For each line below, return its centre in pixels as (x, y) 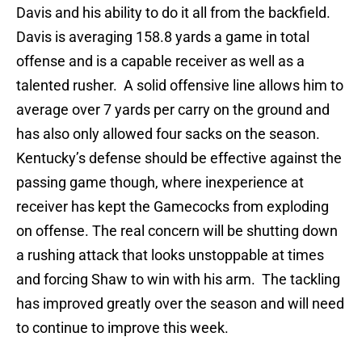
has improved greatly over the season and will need (180, 304)
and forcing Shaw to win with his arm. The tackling (178, 280)
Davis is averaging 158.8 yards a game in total (163, 37)
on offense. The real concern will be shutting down (177, 231)
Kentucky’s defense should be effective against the (179, 158)
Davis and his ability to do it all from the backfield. (175, 13)
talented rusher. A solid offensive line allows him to (180, 86)
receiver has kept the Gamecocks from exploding (173, 207)
